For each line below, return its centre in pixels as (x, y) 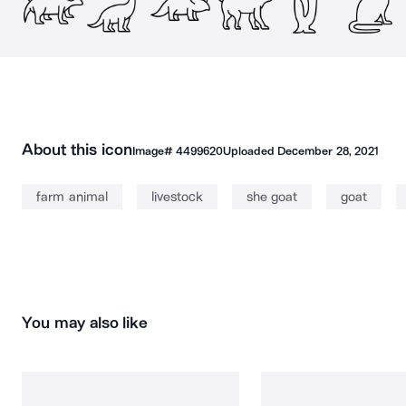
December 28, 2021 (328, 151)
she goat (271, 197)
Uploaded (250, 151)
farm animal (72, 197)
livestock (177, 197)
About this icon (77, 150)
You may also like (85, 323)
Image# (154, 151)
